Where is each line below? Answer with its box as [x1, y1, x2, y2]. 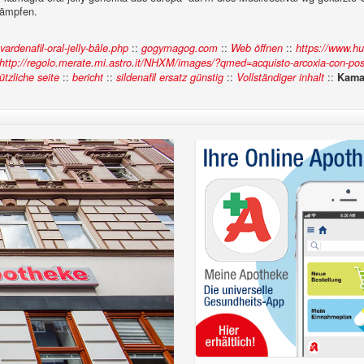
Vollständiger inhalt [236, 70, 324, 85]
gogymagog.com [141, 41, 218, 56]
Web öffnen [231, 41, 283, 56]
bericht [72, 70, 103, 85]
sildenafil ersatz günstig [116, 70, 223, 85]
